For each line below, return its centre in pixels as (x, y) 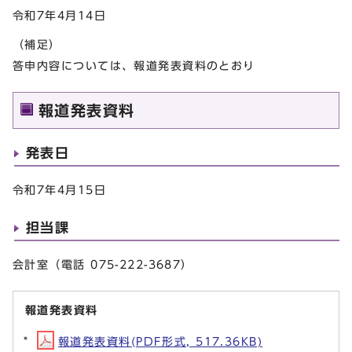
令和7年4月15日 (59, 190)
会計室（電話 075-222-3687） (103, 265)
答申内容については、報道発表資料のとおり (140, 66)
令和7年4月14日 (59, 15)
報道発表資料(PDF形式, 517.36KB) (161, 342)
